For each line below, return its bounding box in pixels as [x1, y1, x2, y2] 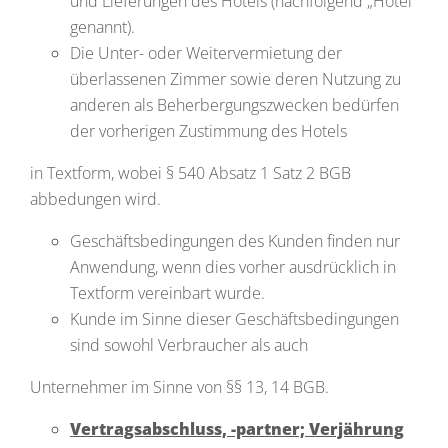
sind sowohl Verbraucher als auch [70, 334, 308, 356]
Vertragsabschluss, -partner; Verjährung [70, 418, 404, 440]
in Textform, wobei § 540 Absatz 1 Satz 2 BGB [30, 162, 351, 184]
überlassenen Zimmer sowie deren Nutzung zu [70, 68, 401, 90]
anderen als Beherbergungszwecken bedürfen [70, 94, 399, 116]
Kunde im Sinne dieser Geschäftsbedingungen [70, 308, 399, 330]
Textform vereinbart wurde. [70, 282, 265, 304]
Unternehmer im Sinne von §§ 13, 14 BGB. [30, 376, 329, 398]
